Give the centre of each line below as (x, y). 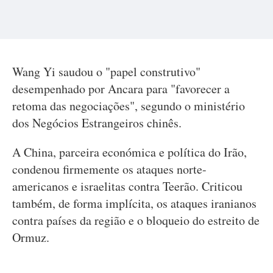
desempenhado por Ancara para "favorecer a (121, 89)
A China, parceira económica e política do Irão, (129, 152)
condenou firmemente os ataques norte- (109, 169)
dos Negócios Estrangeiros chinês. (97, 123)
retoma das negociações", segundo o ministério (129, 106)
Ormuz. (31, 237)
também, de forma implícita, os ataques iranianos (134, 203)
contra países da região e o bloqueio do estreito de (136, 220)
